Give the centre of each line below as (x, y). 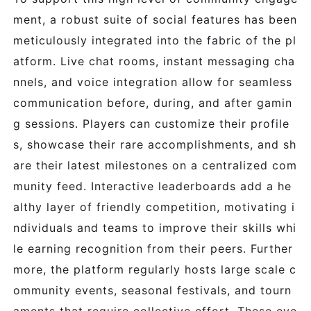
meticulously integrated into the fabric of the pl (155, 40)
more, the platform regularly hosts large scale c (155, 269)
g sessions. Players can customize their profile (151, 124)
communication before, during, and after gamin (153, 103)
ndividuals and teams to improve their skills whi (155, 228)
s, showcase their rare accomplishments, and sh (155, 144)
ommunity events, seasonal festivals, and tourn (152, 290)
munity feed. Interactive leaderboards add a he (152, 186)
